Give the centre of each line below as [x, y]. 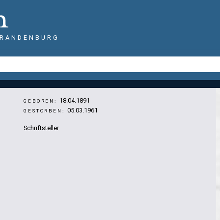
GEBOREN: [41, 101]
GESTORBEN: [45, 111]
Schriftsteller [41, 128]
